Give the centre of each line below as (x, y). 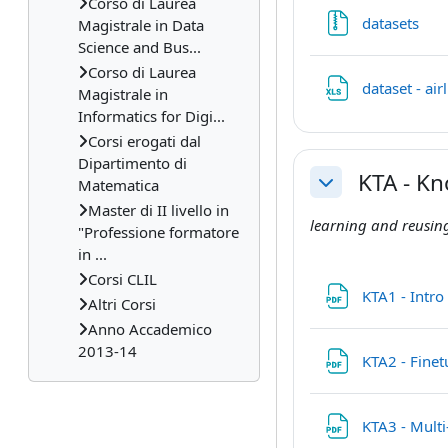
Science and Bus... (139, 47)
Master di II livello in (158, 210)
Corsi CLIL (122, 279)
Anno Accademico (150, 329)
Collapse (347, 192)
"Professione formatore (158, 232)
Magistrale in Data (141, 25)
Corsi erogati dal (144, 141)
